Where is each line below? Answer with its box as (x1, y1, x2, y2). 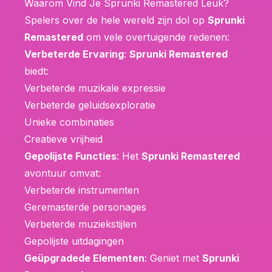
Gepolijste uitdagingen (24, 234, 124, 247)
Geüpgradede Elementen (24, 251, 144, 264)
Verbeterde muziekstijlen (24, 217, 137, 230)
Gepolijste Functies (24, 149, 117, 162)
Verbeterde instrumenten (24, 183, 139, 196)
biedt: (24, 64, 49, 77)
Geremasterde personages (24, 200, 146, 213)
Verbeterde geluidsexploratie (24, 98, 155, 111)
